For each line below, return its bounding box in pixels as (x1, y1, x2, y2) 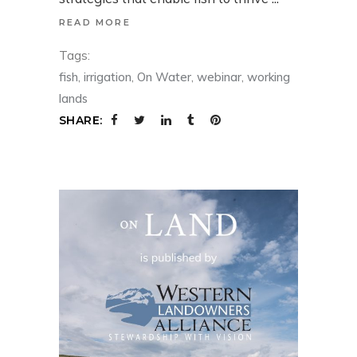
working (247, 69, 290, 85)
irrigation (84, 69, 131, 85)
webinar (197, 69, 241, 85)
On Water (137, 69, 191, 85)
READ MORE (59, 17, 131, 29)
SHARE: (59, 113, 103, 128)
